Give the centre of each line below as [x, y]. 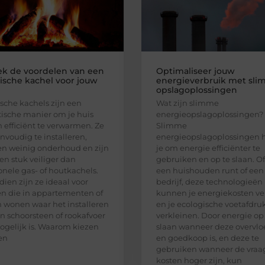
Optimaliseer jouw [195, 71]
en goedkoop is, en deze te [208, 237]
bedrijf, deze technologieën [209, 181]
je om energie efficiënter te [208, 148]
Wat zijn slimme [188, 103]
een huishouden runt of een [210, 170]
